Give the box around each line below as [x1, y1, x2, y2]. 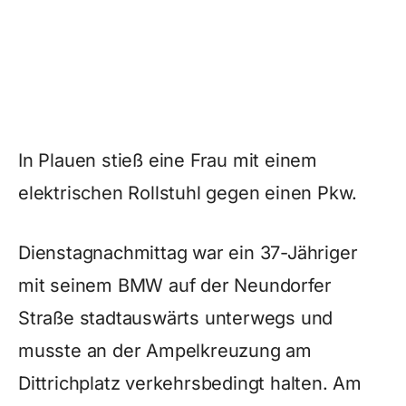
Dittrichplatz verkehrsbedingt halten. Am [18, 372, 362, 394]
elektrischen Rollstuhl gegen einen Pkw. [18, 182, 358, 204]
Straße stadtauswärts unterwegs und [18, 307, 333, 329]
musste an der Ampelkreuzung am [18, 340, 312, 362]
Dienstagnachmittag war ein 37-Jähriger [18, 242, 358, 264]
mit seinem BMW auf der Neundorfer [18, 275, 332, 296]
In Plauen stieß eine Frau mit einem [18, 150, 317, 171]
